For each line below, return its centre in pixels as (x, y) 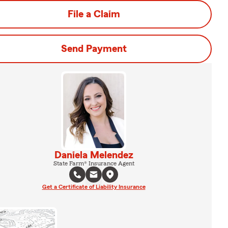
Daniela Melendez (94, 155)
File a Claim (94, 14)
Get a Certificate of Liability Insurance (94, 187)
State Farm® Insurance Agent (94, 163)
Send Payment (94, 49)
